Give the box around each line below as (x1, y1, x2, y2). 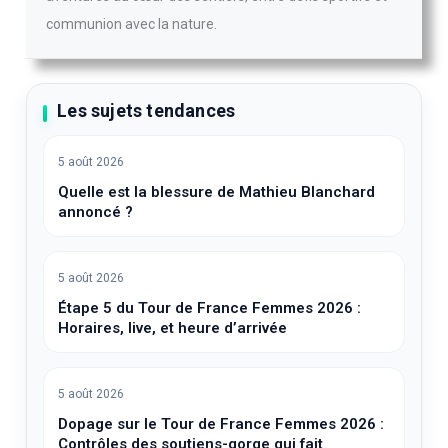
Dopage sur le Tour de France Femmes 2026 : (58, 414, 385, 433)
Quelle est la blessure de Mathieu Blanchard (58, 182, 376, 201)
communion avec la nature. (46, 15, 218, 32)
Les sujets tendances (57, 99, 236, 121)
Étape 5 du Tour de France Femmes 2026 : (58, 298, 362, 317)
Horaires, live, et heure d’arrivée (58, 318, 288, 337)
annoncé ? (58, 202, 134, 221)
